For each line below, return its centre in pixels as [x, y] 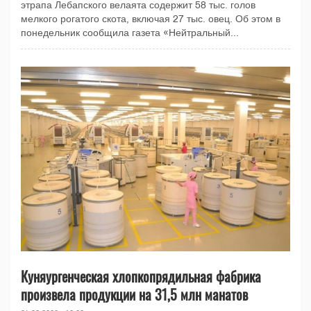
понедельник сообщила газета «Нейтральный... [130, 33]
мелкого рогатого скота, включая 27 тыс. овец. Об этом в [151, 19]
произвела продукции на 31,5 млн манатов [134, 294]
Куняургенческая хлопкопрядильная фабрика [141, 276]
